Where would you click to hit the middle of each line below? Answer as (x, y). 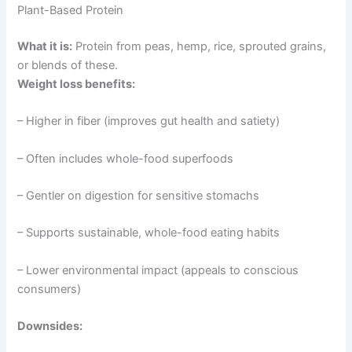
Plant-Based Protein (71, 11)
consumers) (49, 289)
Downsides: (50, 326)
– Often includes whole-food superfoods (126, 158)
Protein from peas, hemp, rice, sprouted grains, (200, 47)
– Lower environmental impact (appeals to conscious (158, 270)
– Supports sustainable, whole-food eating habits (149, 233)
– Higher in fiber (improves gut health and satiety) (149, 121)
